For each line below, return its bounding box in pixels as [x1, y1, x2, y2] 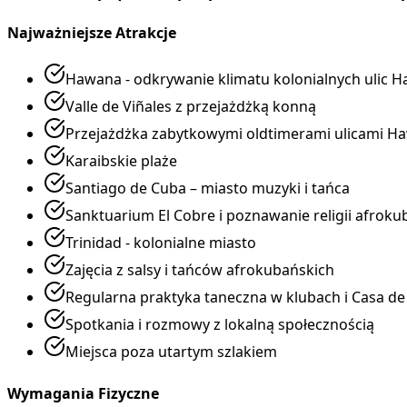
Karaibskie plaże [65, 151, 177, 172]
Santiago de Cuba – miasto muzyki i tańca [65, 178, 350, 199]
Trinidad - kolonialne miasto [65, 233, 256, 253]
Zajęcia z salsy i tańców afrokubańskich [65, 260, 334, 281]
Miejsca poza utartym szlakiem [65, 342, 277, 362]
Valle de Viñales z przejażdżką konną [65, 96, 316, 117]
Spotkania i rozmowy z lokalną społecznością [65, 314, 374, 335]
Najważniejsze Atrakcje [7, 23, 176, 44]
